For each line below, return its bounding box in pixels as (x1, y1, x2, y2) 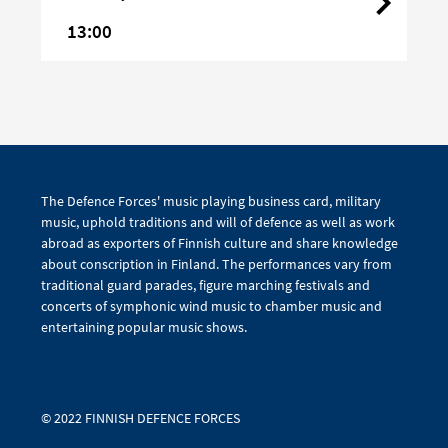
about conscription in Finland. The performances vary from (41, 254, 392, 273)
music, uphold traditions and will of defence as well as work (41, 212, 395, 231)
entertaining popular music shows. (41, 317, 247, 336)
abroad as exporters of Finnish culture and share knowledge (41, 233, 398, 252)
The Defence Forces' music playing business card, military (41, 191, 381, 210)
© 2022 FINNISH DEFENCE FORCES (41, 408, 240, 427)
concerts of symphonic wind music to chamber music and (41, 296, 382, 315)
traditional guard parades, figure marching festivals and (41, 275, 370, 294)
